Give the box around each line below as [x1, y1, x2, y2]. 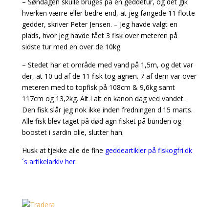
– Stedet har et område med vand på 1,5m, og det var [22, 60, 193, 69]
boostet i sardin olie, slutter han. [22, 128, 124, 137]
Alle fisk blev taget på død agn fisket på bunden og [22, 116, 181, 126]
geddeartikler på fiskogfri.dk [103, 146, 192, 155]
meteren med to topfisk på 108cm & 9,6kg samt [22, 83, 175, 92]
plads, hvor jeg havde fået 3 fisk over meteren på [22, 31, 177, 40]
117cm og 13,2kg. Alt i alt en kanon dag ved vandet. [22, 94, 185, 103]
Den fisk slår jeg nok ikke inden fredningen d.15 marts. [22, 105, 193, 114]
